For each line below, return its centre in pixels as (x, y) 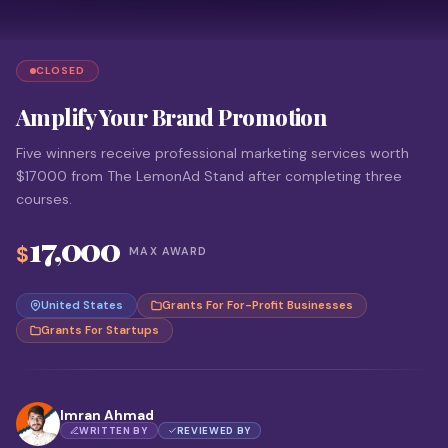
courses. (44, 199)
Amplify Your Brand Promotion (171, 117)
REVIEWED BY (214, 430)
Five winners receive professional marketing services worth (212, 153)
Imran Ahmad (107, 415)
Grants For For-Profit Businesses (257, 305)
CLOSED (61, 70)
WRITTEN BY (113, 430)
